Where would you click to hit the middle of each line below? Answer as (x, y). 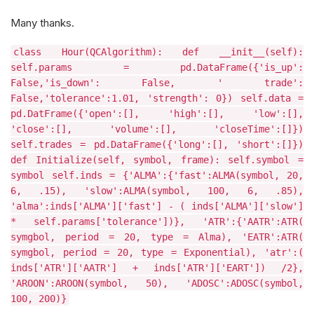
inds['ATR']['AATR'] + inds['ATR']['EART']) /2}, (157, 268)
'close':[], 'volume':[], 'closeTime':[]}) (157, 129)
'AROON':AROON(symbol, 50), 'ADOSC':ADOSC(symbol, (157, 283)
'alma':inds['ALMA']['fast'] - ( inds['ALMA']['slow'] (157, 206)
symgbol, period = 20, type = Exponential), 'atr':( (157, 252)
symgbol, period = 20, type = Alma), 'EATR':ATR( (157, 237)
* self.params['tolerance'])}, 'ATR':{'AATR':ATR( (157, 221)
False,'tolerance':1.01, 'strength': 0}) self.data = (157, 98)
